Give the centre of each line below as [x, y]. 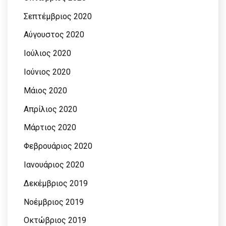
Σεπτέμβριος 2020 [58, 16]
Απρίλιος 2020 [50, 109]
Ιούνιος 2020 [47, 72]
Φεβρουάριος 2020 [58, 146]
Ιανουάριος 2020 [54, 164]
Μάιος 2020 [45, 90]
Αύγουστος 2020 [54, 35]
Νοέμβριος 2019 [54, 202]
